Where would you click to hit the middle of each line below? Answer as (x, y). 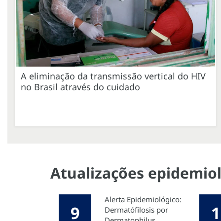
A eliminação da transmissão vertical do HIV (113, 76)
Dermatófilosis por (136, 209)
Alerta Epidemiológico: (143, 199)
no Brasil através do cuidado (80, 87)
